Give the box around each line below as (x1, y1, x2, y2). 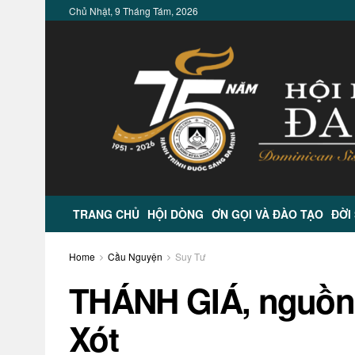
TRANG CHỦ (73, 206, 139, 222)
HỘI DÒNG (147, 206, 204, 222)
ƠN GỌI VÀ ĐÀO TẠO (212, 206, 323, 222)
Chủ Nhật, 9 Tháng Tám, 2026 (69, 4, 198, 17)
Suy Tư (175, 250, 205, 263)
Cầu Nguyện (108, 250, 162, 263)
